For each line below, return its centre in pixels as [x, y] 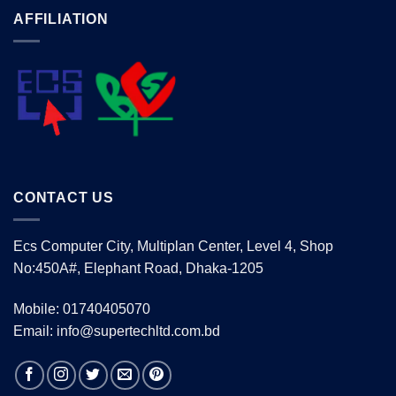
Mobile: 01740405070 [82, 308]
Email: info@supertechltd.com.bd [117, 331]
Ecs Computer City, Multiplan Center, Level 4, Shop [173, 247]
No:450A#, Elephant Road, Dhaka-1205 [138, 269]
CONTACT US [64, 198]
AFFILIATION [61, 19]
